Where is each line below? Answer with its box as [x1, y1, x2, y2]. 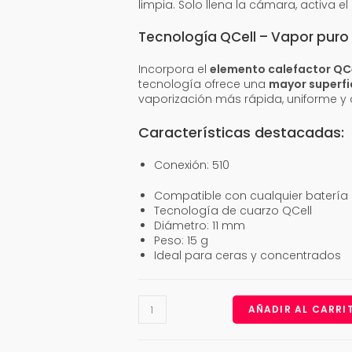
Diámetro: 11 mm [153, 218, 245, 233]
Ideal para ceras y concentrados [153, 247, 341, 263]
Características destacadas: [137, 123, 344, 142]
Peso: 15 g [153, 233, 208, 248]
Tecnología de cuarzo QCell [153, 203, 312, 218]
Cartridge [137, 294, 189, 310]
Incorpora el [137, 61, 210, 77]
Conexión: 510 [153, 157, 229, 173]
